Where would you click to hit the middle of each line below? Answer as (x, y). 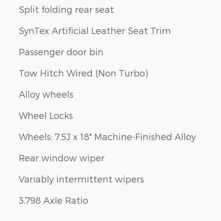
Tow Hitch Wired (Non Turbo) (83, 73)
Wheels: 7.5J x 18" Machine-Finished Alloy (107, 136)
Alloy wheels (46, 94)
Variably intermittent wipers (81, 179)
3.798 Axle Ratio (54, 200)
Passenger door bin (61, 51)
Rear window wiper (62, 157)
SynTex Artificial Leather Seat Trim (95, 30)
